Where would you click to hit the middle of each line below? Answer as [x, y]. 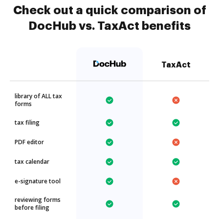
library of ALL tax [38, 96]
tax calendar [32, 162]
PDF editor [29, 142]
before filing [32, 208]
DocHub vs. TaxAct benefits [109, 26]
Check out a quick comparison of [109, 10]
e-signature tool [38, 181]
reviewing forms [38, 200]
